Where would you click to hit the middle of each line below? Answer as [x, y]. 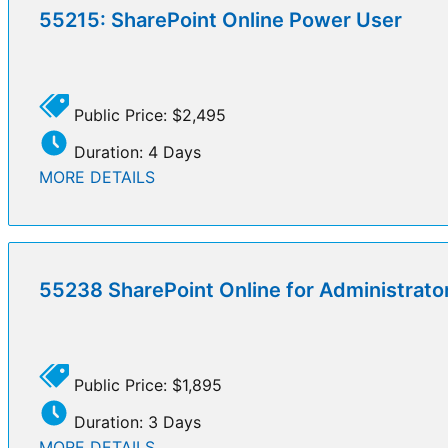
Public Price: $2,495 [147, 114]
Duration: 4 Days [135, 151]
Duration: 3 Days [135, 421]
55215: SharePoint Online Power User [220, 19]
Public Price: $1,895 [145, 384]
